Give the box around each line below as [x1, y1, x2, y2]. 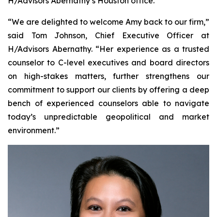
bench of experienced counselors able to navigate [8, 98, 209, 108]
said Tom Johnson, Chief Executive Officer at [8, 31, 209, 40]
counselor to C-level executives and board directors [8, 58, 209, 67]
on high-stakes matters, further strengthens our [8, 71, 209, 81]
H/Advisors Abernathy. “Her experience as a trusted [8, 44, 209, 54]
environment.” [8, 125, 60, 135]
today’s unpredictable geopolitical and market [8, 112, 209, 122]
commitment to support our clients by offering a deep [8, 85, 209, 94]
